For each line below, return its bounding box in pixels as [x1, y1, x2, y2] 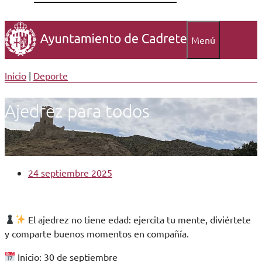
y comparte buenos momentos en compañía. [5, 227, 189, 239]
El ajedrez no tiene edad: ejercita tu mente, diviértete [26, 213, 251, 225]
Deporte [33, 69, 68, 81]
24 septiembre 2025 [28, 166, 112, 178]
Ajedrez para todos [5, 99, 150, 122]
